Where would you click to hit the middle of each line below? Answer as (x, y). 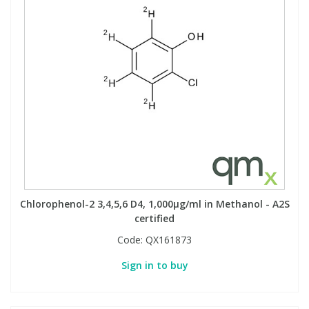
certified (154, 218)
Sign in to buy (154, 265)
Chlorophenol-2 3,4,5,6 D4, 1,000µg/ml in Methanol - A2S (154, 204)
